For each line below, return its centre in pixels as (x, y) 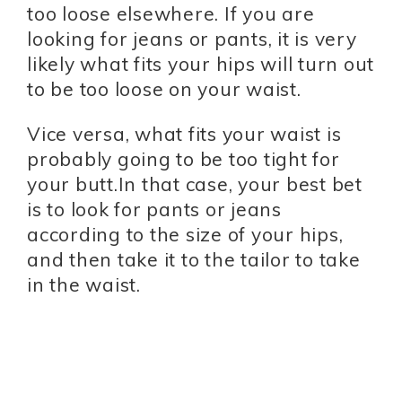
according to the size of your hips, (185, 234)
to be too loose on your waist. (164, 88)
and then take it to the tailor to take (194, 259)
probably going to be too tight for (184, 158)
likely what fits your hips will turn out (201, 63)
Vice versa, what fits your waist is (184, 133)
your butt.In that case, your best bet (195, 184)
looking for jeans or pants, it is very (192, 38)
